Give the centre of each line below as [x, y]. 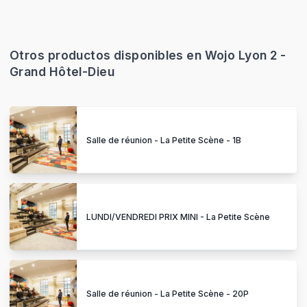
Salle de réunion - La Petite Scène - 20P [168, 293]
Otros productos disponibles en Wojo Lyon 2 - [148, 55]
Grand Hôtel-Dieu [62, 71]
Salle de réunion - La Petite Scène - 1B [164, 140]
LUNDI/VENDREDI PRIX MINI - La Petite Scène [178, 217]
